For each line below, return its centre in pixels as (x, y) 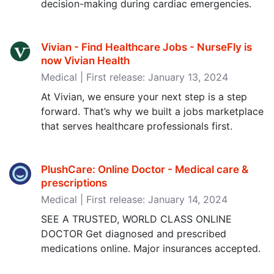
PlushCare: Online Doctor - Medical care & (145, 169)
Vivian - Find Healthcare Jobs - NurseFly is (146, 47)
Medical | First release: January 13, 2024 (135, 77)
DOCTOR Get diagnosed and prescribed (134, 234)
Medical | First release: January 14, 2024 (134, 199)
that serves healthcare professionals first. (137, 126)
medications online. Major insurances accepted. (151, 248)
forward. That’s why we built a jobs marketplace (152, 111)
